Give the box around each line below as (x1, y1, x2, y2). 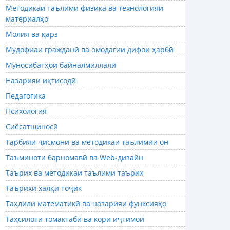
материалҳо (6, 14, 48, 24)
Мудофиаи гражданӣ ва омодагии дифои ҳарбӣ (6, 45, 174, 55)
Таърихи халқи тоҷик (6, 183, 82, 194)
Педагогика (6, 91, 46, 101)
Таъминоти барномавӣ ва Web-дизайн (6, 152, 143, 163)
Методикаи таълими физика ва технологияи (6, 3, 163, 13)
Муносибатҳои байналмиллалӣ (6, 60, 116, 70)
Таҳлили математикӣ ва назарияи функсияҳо (6, 199, 166, 209)
